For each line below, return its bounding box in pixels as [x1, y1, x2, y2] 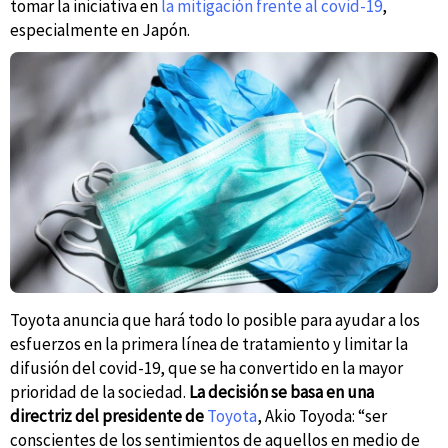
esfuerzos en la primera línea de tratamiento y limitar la [10, 333, 408, 356]
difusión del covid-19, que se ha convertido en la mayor [10, 357, 403, 380]
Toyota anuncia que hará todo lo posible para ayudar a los [10, 309, 420, 332]
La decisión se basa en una [189, 381, 374, 404]
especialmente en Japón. [10, 19, 190, 42]
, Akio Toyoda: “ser [257, 405, 387, 428]
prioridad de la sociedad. [10, 381, 189, 404]
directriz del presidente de [10, 405, 207, 428]
